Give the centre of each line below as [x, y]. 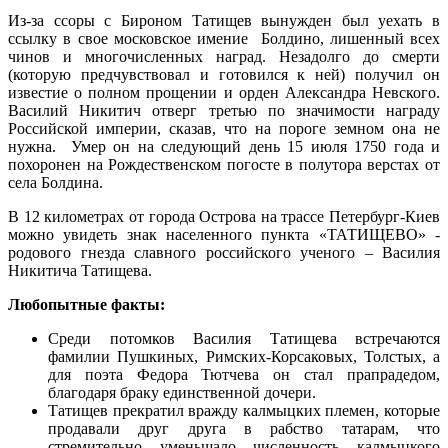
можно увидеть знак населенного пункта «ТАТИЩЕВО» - [224, 235]
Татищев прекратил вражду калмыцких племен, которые [244, 411]
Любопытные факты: [86, 305]
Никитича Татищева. [80, 271]
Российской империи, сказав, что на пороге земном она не [224, 129]
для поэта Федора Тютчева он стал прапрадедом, [244, 375]
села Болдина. [55, 183]
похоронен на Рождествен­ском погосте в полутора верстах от [224, 165]
